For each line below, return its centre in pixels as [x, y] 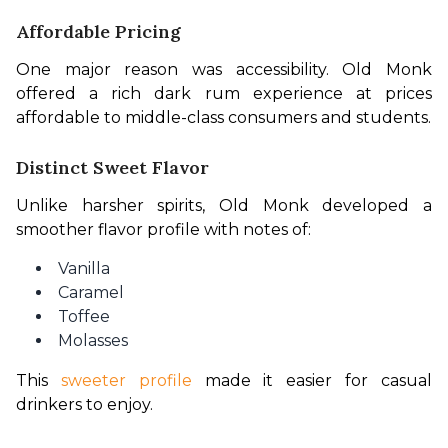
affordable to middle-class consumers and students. [223, 117]
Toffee [84, 316]
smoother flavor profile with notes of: [163, 229]
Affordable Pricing [98, 31]
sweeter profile [126, 380]
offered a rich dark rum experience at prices [224, 93]
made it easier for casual [312, 380]
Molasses [93, 340]
